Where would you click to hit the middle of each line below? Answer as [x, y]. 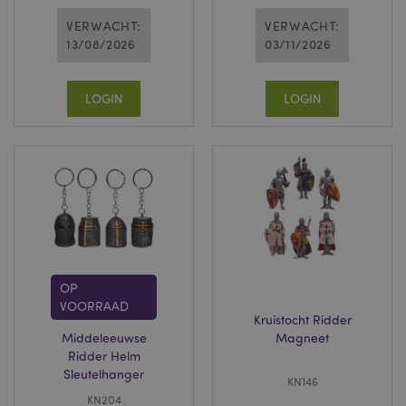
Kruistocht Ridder [302, 319]
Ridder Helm [104, 356]
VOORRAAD [94, 306]
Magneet [302, 338]
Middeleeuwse [104, 338]
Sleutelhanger [104, 374]
